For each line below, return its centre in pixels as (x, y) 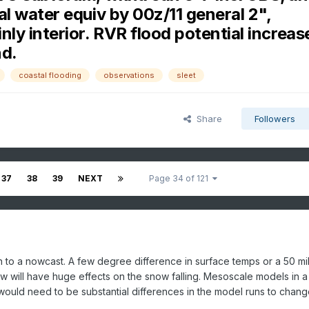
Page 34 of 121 (180, 179)
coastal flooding (50, 76)
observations (129, 76)
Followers (275, 119)
